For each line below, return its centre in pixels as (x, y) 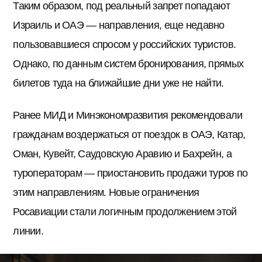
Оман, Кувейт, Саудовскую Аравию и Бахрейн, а (122, 154)
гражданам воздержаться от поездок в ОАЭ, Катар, (129, 135)
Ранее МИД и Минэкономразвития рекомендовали (128, 116)
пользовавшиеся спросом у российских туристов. (125, 44)
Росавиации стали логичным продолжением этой (125, 212)
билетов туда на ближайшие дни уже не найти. (118, 83)
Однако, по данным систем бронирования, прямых (128, 63)
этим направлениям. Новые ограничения (106, 193)
